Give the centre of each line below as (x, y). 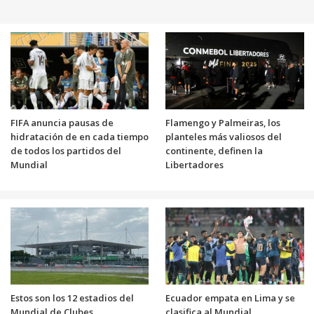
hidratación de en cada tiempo (79, 136)
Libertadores (194, 164)
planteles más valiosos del (224, 136)
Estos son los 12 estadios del (72, 298)
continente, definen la (214, 150)
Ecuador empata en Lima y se (230, 298)
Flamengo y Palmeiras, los (223, 122)
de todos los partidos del (66, 150)
